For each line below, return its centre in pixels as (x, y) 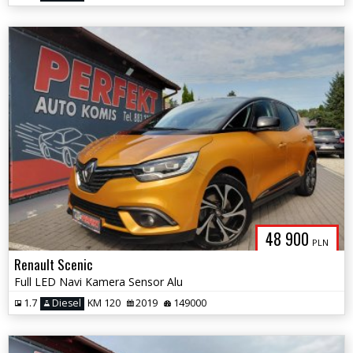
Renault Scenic (54, 264)
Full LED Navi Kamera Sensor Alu (98, 281)
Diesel (65, 303)
